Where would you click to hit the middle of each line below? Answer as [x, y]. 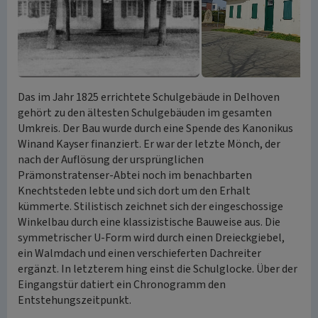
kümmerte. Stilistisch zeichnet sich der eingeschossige [150, 207]
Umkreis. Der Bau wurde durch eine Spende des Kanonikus [155, 128]
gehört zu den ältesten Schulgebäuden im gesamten [145, 113]
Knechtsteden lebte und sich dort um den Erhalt [134, 191]
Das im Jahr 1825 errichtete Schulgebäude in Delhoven [149, 97]
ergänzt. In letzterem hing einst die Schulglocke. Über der [158, 269]
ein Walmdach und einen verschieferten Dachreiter [139, 253]
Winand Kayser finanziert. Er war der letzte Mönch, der [149, 144]
